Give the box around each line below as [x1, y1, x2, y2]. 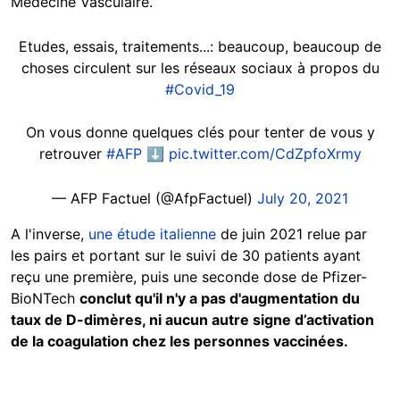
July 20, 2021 [257, 189, 348, 208]
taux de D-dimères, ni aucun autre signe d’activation [11, 311, 374, 329]
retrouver [38, 145, 106, 163]
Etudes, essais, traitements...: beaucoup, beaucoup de [19, 37, 381, 56]
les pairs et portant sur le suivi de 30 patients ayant [11, 246, 361, 265]
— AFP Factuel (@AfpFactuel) [52, 189, 257, 208]
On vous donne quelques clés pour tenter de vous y [25, 123, 375, 142]
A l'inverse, [11, 225, 88, 244]
